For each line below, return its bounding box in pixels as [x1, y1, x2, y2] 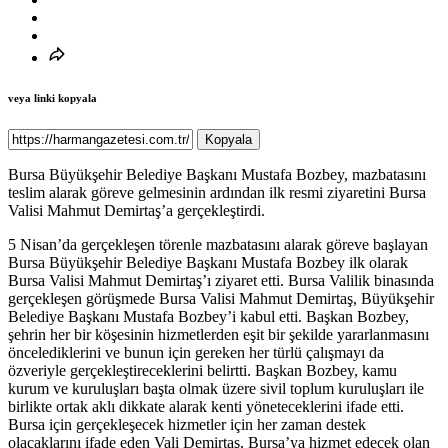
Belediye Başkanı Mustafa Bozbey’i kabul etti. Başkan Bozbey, [8, 308, 409, 326]
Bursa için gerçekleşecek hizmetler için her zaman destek [8, 416, 366, 434]
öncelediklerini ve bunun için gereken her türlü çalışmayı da [8, 344, 384, 362]
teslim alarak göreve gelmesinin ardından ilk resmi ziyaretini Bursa [8, 184, 426, 202]
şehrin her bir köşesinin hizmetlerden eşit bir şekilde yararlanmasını [8, 326, 429, 344]
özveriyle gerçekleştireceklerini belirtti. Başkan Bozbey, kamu [8, 362, 397, 380]
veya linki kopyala [8, 92, 97, 105]
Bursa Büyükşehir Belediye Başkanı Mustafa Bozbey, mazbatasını [8, 166, 426, 184]
